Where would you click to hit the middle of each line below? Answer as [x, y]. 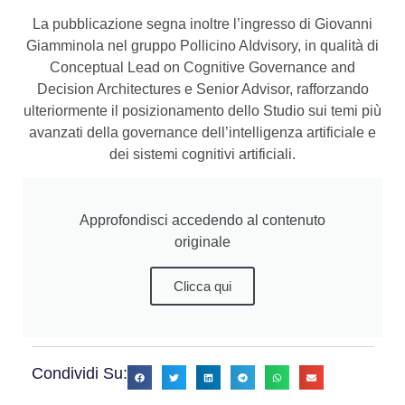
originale [202, 242]
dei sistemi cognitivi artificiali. [202, 154]
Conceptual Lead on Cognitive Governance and [202, 67]
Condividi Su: [80, 374]
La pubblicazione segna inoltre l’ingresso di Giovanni [202, 24]
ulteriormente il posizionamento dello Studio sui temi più [202, 110]
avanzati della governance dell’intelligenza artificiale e [202, 132]
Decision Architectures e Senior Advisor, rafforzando [202, 89]
